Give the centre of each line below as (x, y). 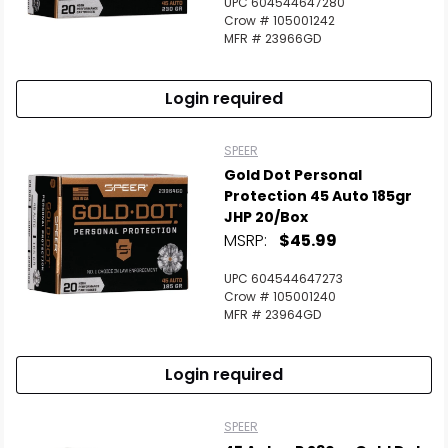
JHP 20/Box (266, 217)
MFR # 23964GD (272, 314)
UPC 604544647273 (283, 278)
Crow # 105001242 (279, 20)
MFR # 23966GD (272, 38)
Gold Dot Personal (293, 175)
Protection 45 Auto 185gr (318, 196)
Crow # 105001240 (280, 296)
